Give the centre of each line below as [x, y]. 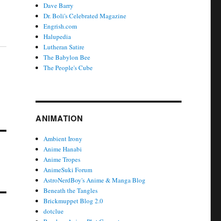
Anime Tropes [62, 160]
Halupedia [57, 37]
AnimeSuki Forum [68, 170]
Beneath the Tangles [71, 191]
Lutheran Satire [64, 47]
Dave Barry [59, 6]
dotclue [54, 211]
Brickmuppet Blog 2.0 [74, 201]
